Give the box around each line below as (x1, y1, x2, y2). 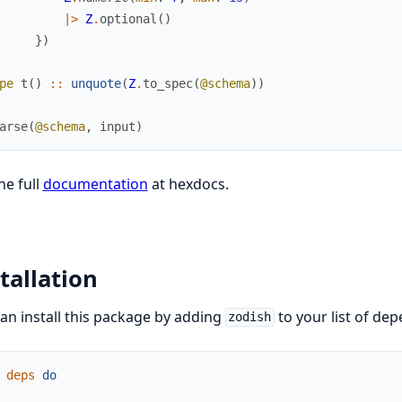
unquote (70, 76, 121, 91)
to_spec (142, 76, 193, 91)
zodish (228, 310, 272, 325)
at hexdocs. (147, 174, 229, 194)
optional (99, 12, 157, 26)
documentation (42, 174, 148, 194)
